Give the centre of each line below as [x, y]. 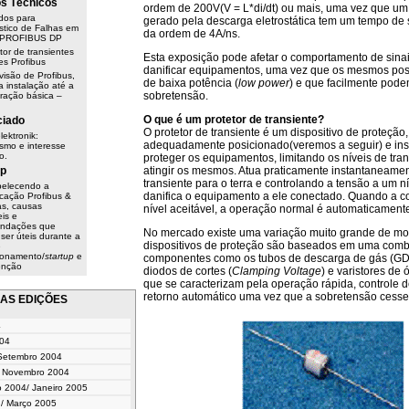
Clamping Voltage [277, 271]
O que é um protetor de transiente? [234, 120]
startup [61, 256]
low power [264, 83]
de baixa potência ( [191, 83]
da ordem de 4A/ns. [192, 34]
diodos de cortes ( [188, 271]
